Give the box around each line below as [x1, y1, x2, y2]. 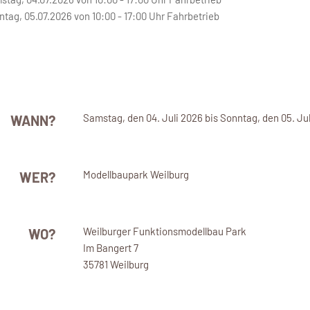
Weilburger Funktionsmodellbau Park [82, 224, 246, 237]
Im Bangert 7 [82, 241, 138, 254]
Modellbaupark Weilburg [82, 167, 189, 181]
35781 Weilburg [82, 257, 149, 271]
